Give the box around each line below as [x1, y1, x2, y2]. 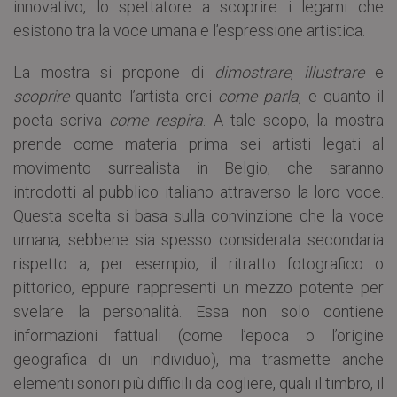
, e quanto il [299, 86, 384, 105]
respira [155, 110, 204, 129]
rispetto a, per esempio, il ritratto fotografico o [13, 253, 384, 273]
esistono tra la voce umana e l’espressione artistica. [13, 20, 365, 40]
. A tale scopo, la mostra [203, 110, 384, 129]
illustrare [303, 62, 364, 82]
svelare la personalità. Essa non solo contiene [13, 301, 384, 321]
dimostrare [214, 62, 291, 82]
